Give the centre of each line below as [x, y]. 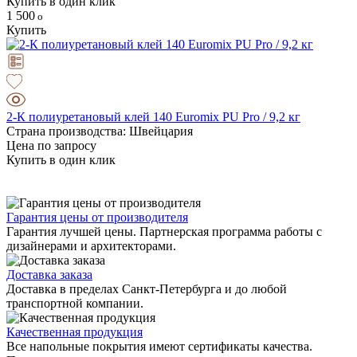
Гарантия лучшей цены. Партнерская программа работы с [164, 231]
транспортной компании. [75, 303]
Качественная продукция [75, 331]
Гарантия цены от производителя [97, 217]
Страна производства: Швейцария [100, 131]
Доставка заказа [49, 274]
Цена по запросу [51, 145]
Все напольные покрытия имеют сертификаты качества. [159, 346]
